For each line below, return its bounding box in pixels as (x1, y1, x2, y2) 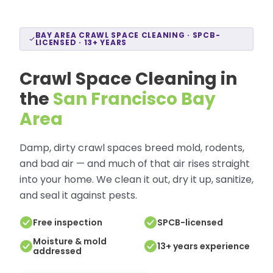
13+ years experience (157, 240, 250, 252)
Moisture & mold (33, 235, 107, 247)
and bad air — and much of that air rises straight (19, 157, 250, 171)
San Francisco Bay (53, 87, 216, 111)
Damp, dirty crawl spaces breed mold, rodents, (19, 141, 244, 155)
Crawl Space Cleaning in (19, 67, 237, 91)
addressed (33, 245, 82, 257)
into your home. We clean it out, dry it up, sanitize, (19, 172, 253, 186)
